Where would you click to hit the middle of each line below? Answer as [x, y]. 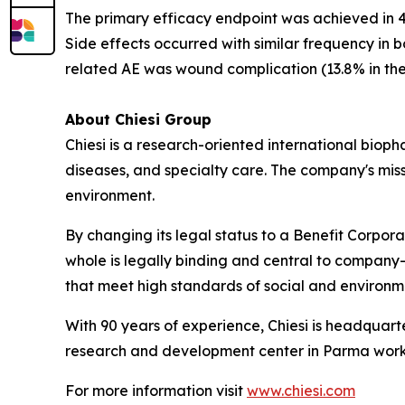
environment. [110, 195]
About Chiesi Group [138, 119]
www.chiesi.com [301, 391]
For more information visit [156, 391]
